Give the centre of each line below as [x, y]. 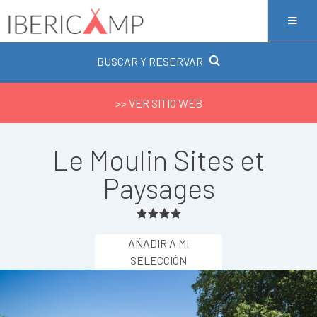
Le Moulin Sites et [158, 159]
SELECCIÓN [158, 260]
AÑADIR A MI [158, 243]
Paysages [158, 188]
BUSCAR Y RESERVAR [150, 61]
